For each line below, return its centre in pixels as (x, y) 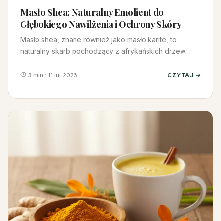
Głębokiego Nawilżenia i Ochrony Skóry (101, 24)
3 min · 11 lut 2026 (52, 75)
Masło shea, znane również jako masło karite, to (98, 39)
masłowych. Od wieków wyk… (69, 62)
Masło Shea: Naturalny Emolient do (92, 12)
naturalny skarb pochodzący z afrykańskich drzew (103, 51)
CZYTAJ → (184, 75)
